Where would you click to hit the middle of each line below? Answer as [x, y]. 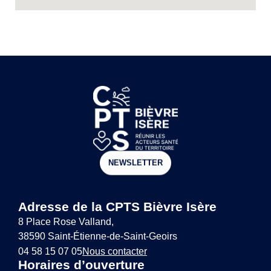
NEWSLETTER [135, 163]
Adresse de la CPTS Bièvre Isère [117, 207]
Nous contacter [115, 252]
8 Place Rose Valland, [66, 222]
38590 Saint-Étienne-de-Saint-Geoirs [98, 237]
